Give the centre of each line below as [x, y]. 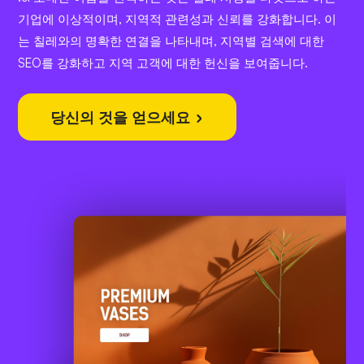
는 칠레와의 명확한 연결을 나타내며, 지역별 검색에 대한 [171, 41]
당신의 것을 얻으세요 [122, 117]
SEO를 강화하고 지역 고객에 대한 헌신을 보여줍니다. [163, 63]
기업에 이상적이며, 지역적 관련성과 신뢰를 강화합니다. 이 [177, 19]
